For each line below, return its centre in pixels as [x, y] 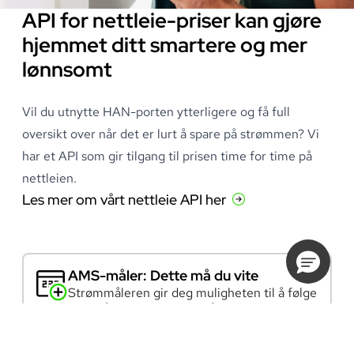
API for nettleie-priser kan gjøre [172, 21]
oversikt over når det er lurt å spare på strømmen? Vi [171, 134]
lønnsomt [67, 70]
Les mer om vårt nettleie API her [124, 199]
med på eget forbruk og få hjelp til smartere [192, 309]
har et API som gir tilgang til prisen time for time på [167, 156]
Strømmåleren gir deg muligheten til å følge [192, 293]
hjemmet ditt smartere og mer [165, 45]
